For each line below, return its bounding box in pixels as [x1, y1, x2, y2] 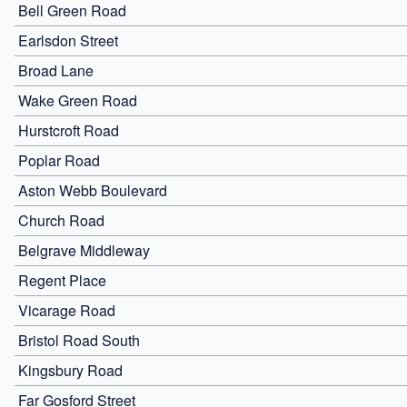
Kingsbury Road [18, 359, 123, 381]
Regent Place [18, 269, 106, 291]
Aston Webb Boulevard [18, 179, 167, 201]
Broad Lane [18, 59, 94, 81]
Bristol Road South [18, 329, 140, 351]
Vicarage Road [18, 299, 115, 321]
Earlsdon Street [18, 29, 118, 51]
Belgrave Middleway [18, 239, 150, 261]
